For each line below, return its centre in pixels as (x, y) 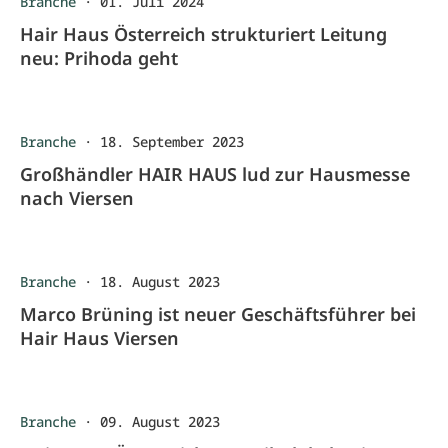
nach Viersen (77, 198)
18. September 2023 (172, 141)
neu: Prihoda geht (99, 58)
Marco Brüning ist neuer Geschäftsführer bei (218, 314)
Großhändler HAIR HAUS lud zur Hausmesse (215, 174)
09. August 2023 (160, 421)
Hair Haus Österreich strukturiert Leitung (203, 34)
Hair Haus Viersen (99, 338)
